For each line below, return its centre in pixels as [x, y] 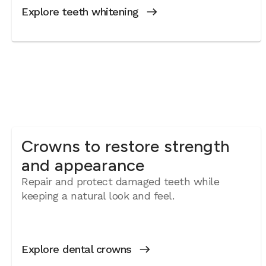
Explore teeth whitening [80, 12]
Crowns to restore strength [126, 146]
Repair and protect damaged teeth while [121, 181]
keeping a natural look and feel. [98, 196]
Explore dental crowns [77, 249]
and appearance [83, 165]
